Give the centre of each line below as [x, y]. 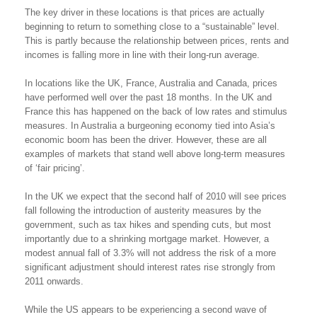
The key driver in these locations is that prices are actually [145, 12]
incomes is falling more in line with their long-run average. [142, 54]
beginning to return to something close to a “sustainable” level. [152, 26]
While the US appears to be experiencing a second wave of [146, 309]
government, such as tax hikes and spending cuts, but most [148, 224]
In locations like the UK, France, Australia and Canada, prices [151, 83]
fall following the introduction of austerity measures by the [143, 210]
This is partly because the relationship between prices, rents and [157, 40]
